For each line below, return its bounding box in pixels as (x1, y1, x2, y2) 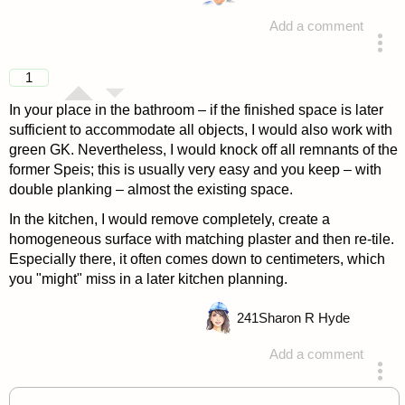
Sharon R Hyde (258, 310, 350, 325)
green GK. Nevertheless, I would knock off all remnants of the (8, 142, 398, 158)
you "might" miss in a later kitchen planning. (8, 271, 287, 287)
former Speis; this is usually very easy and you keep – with (8, 162, 381, 178)
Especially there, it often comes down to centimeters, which (8, 251, 385, 268)
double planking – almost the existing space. (8, 182, 293, 198)
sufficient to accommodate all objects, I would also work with (8, 122, 392, 138)
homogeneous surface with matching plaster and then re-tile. (8, 231, 394, 248)
